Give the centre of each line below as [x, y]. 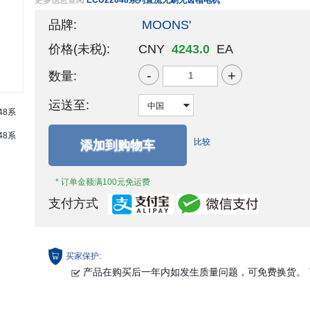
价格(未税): [80, 49]
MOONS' [167, 25]
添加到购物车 [118, 145]
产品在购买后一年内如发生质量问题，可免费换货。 [195, 272]
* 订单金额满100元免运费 [103, 182]
